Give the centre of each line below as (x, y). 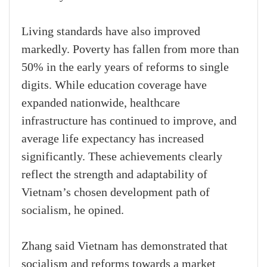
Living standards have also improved (111, 32)
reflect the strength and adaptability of (114, 175)
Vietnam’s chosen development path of (116, 193)
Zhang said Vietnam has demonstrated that (125, 246)
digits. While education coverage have (114, 86)
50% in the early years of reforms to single (125, 68)
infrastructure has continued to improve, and (129, 121)
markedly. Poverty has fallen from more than (130, 50)
